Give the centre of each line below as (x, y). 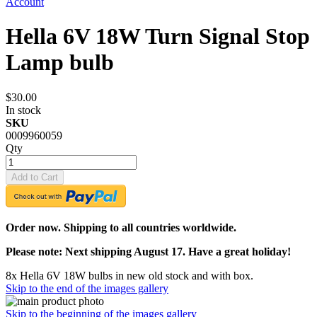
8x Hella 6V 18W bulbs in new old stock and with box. (129, 275)
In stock (23, 110)
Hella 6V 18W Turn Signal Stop (158, 36)
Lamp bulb (60, 63)
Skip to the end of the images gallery (87, 288)
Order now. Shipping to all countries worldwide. (121, 227)
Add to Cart (35, 177)
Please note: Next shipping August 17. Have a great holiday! (148, 251)
